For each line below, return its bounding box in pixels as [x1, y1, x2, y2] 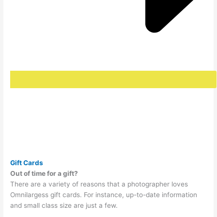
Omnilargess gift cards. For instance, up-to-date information [10, 191, 198, 199]
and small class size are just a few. [10, 201, 118, 210]
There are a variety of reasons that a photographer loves [10, 180, 188, 188]
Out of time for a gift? [10, 170, 78, 178]
